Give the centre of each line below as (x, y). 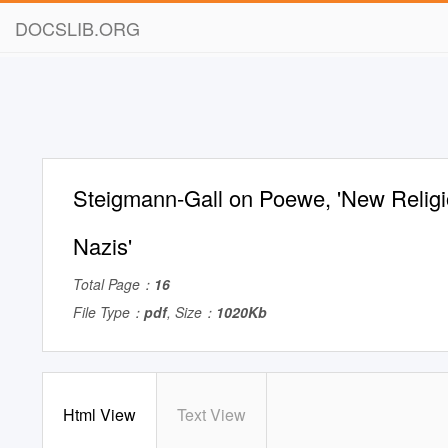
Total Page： (113, 284)
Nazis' (102, 245)
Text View (211, 414)
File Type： (108, 312)
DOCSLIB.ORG (77, 28)
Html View (99, 414)
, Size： (191, 312)
